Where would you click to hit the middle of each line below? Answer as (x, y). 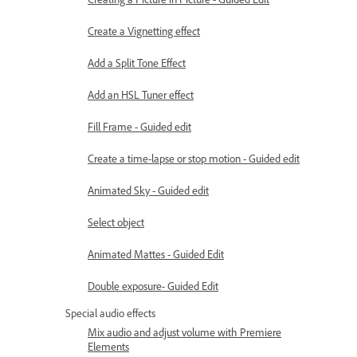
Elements (108, 347)
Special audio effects (110, 314)
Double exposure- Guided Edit (153, 286)
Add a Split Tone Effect (137, 63)
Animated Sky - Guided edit (148, 191)
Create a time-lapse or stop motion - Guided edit (194, 159)
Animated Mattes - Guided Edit (156, 255)
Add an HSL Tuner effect (141, 95)
